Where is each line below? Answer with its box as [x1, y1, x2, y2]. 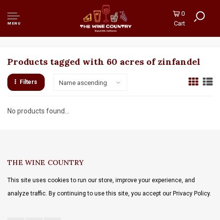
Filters [19, 79, 38, 85]
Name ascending [59, 79, 108, 86]
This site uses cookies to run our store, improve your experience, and [7, 177, 195, 184]
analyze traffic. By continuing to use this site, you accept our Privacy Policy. [7, 190, 211, 197]
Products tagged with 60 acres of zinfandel [7, 56, 200, 67]
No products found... [7, 107, 69, 115]
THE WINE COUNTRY [7, 158, 84, 167]
